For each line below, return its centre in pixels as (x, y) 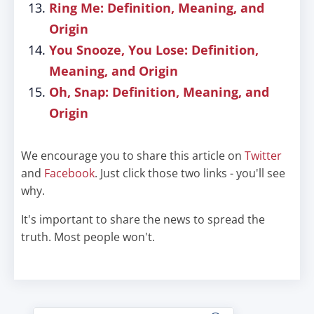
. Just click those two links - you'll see (190, 173)
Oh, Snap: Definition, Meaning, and (159, 92)
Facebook (69, 173)
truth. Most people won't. (88, 237)
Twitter (263, 156)
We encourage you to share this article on (133, 156)
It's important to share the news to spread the (143, 219)
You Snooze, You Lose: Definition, (154, 50)
